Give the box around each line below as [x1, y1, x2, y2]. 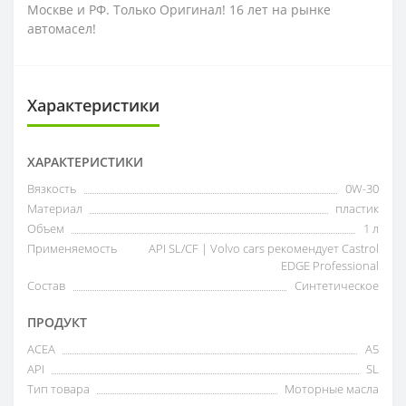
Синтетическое [295, 276, 379, 294]
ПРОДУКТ [27, 313, 87, 331]
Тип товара [27, 380, 90, 397]
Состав [27, 276, 65, 294]
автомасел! [27, 19, 96, 37]
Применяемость [27, 239, 117, 256]
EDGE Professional [281, 256, 379, 274]
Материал [27, 199, 82, 217]
